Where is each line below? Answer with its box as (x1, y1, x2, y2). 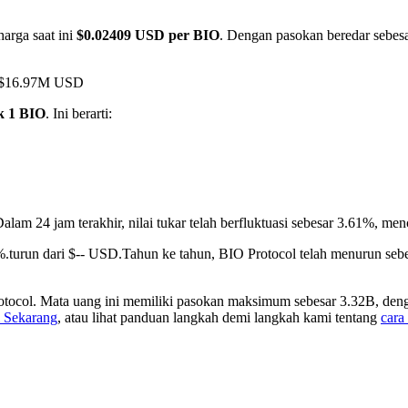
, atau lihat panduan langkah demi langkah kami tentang (57, 310, 381, 326)
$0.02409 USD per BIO (76, 27, 219, 44)
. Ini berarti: (46, 106, 112, 122)
